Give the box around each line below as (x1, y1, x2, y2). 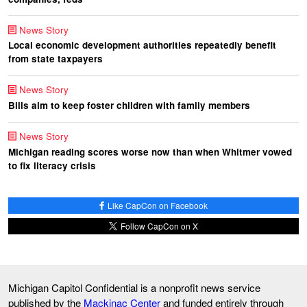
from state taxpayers (8, 52, 103, 66)
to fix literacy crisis (8, 158, 96, 172)
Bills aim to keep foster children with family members (8, 99, 250, 112)
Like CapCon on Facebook (106, 199, 208, 211)
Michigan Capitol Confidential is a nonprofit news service (8, 280, 260, 295)
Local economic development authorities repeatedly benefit (8, 38, 276, 52)
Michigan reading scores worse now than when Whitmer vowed (8, 145, 292, 158)
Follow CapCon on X (119, 219, 199, 232)
